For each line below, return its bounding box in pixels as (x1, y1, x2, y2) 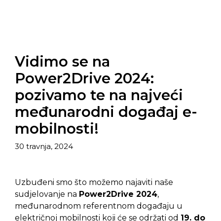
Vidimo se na (15, 53, 110, 71)
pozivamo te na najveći (15, 86, 183, 104)
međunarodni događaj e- (15, 103, 197, 121)
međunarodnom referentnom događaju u (15, 201, 183, 211)
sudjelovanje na (15, 189, 79, 199)
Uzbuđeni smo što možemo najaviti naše (15, 177, 173, 187)
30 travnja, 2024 (15, 141, 73, 151)
